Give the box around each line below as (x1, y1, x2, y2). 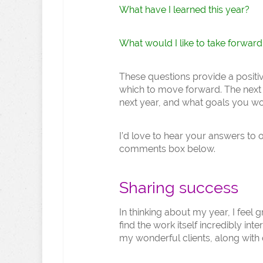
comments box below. (119, 143, 215, 154)
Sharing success (119, 178, 238, 197)
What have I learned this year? (119, 4, 249, 15)
